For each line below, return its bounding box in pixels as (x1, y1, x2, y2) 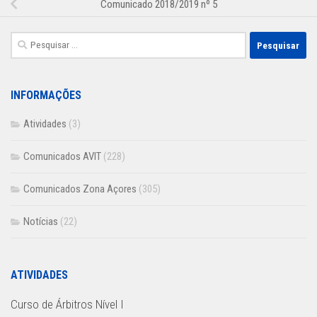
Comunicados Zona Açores (23, 183, 137, 196)
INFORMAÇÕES (11, 88, 81, 103)
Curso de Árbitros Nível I (11, 297, 124, 312)
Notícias (23, 215, 58, 229)
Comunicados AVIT (23, 150, 101, 163)
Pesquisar (10, 33, 50, 47)
